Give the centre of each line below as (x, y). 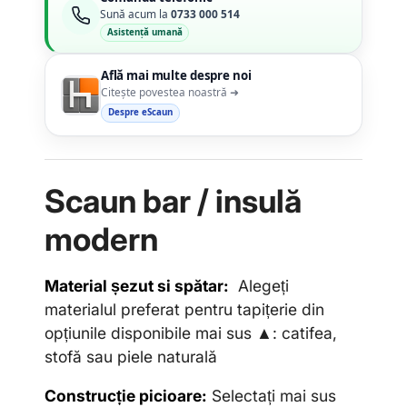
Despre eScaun (140, 113)
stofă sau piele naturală (131, 356)
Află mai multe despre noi (176, 76)
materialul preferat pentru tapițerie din (184, 309)
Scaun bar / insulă (173, 201)
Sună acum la (136, 13)
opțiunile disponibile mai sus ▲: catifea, (191, 333)
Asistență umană (144, 32)
